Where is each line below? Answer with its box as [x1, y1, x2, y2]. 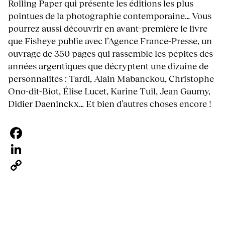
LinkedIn [8, 160, 45, 171]
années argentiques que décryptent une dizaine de [8, 60, 208, 72]
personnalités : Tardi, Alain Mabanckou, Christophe [8, 73, 214, 84]
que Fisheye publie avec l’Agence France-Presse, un [8, 35, 212, 47]
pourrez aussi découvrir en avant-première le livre [8, 23, 207, 34]
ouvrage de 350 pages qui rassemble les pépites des [8, 48, 213, 59]
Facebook [8, 144, 47, 155]
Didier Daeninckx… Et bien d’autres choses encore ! [8, 98, 211, 109]
